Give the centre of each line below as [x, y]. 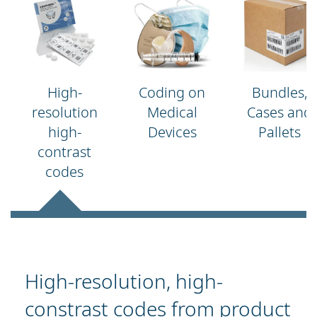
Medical [172, 113]
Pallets [279, 132]
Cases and [279, 113]
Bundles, [279, 93]
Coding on [172, 93]
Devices [172, 132]
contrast [64, 152]
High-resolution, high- [124, 281]
